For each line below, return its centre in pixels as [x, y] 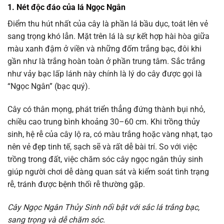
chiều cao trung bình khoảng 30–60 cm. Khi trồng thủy [104, 121]
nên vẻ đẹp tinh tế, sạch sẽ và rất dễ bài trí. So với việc [102, 146]
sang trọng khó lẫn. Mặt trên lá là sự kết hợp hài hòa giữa [108, 36]
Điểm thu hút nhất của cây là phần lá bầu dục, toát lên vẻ [108, 24]
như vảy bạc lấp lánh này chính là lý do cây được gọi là [105, 74]
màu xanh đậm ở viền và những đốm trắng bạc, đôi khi [104, 49]
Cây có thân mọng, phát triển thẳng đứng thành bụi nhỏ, [106, 109]
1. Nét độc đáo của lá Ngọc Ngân [66, 7]
